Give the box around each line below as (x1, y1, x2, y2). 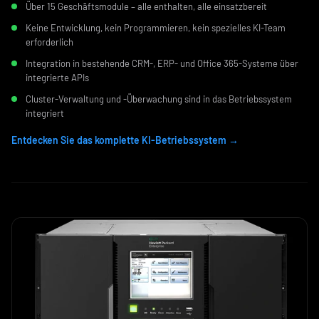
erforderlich (26, 36, 73, 48)
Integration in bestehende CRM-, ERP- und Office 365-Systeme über (26, 57, 298, 69)
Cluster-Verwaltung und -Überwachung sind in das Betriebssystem (26, 93, 292, 105)
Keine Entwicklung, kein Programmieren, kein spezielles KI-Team (26, 21, 286, 33)
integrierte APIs (26, 71, 89, 83)
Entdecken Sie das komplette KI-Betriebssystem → (11, 133, 239, 146)
